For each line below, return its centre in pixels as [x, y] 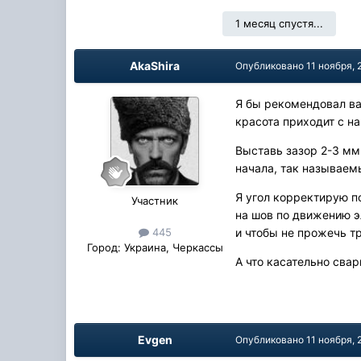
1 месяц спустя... [280, 23]
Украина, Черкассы [172, 247]
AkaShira [155, 65]
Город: [104, 247]
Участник [155, 200]
